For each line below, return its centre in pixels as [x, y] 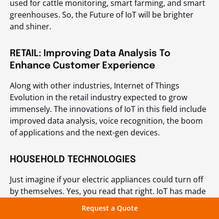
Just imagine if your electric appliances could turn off [107, 180]
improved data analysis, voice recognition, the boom [106, 121]
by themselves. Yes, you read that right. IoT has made [108, 191]
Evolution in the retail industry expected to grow [99, 98]
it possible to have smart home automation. [91, 203]
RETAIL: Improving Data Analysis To [90, 54]
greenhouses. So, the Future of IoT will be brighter [102, 15]
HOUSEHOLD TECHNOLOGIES [73, 160]
